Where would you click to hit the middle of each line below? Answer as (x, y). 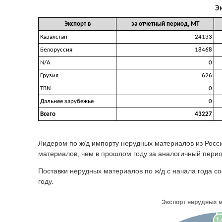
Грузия (49, 75)
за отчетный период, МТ (165, 24)
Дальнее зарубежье (67, 101)
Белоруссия (56, 50)
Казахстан (54, 37)
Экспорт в (77, 24)
